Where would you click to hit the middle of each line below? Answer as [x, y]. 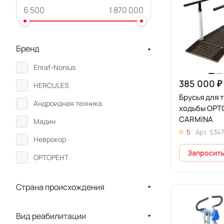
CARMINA [196, 119]
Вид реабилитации [51, 216]
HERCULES [51, 85]
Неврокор [50, 139]
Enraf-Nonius [54, 67]
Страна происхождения [60, 187]
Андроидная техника [68, 103]
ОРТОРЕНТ [51, 157]
